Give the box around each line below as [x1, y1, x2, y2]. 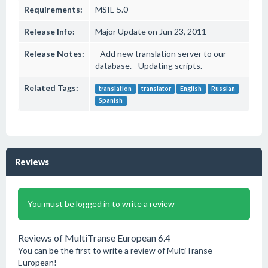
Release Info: [24, 26, 75, 36]
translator [141, 85, 171, 92]
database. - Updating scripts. [95, 60, 202, 71]
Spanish [99, 97, 123, 104]
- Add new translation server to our [95, 48, 226, 59]
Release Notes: [24, 48, 84, 59]
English [180, 85, 202, 92]
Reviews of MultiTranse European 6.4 [18, 232, 170, 243]
